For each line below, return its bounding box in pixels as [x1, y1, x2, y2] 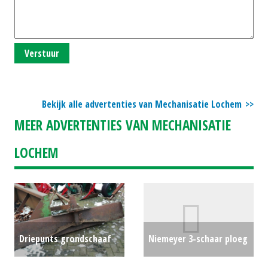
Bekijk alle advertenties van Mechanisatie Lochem [42, 97, 242, 111]
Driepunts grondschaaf [19, 232, 111, 246]
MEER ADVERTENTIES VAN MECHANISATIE [14, 115, 231, 135]
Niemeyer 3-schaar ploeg [148, 232, 248, 246]
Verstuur [25, 46, 59, 60]
